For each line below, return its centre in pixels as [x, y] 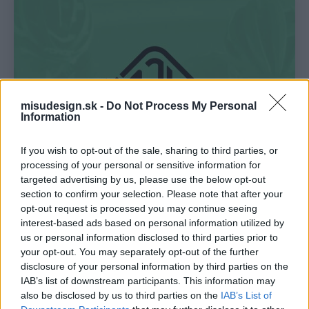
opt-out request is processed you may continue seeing [139, 208]
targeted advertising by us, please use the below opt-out [143, 179]
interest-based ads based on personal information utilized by [152, 223]
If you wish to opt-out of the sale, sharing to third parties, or [149, 150]
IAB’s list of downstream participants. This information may [148, 281]
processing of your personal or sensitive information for [141, 165]
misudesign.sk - [63, 106]
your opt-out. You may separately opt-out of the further [140, 252]
